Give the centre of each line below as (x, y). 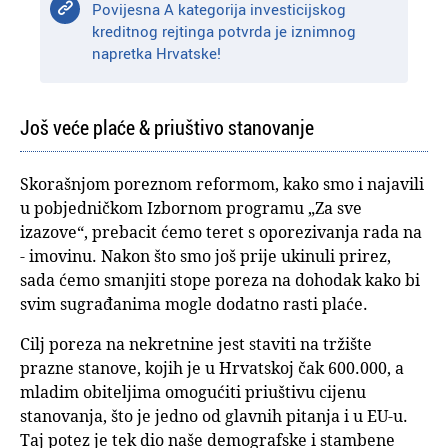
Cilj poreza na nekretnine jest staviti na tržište (196, 344)
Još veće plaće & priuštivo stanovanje (167, 128)
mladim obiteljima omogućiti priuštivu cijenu (193, 392)
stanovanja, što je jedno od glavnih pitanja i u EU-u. (214, 416)
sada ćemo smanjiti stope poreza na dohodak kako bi (220, 280)
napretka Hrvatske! (157, 53)
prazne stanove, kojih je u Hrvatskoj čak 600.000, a (212, 368)
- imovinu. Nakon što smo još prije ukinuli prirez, (205, 256)
